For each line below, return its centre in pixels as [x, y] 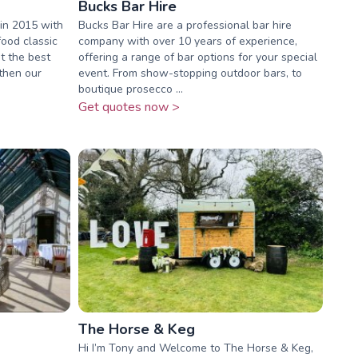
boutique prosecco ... [130, 89]
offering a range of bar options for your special [197, 58]
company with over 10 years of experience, [187, 42]
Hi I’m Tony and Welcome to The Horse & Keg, [195, 348]
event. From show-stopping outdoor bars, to [190, 74]
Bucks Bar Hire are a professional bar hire [185, 26]
